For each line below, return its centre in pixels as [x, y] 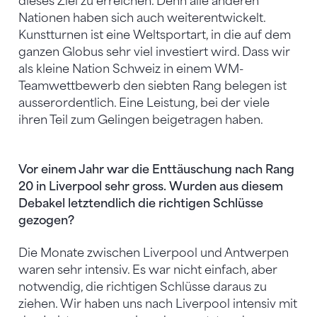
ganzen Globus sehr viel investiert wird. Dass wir [154, 52]
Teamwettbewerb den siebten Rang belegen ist [152, 86]
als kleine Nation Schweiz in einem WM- [131, 69]
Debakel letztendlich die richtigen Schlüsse [141, 203]
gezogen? [46, 220]
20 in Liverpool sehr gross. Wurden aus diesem [151, 186]
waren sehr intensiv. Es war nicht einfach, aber [148, 270]
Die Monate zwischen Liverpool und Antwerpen [154, 253]
